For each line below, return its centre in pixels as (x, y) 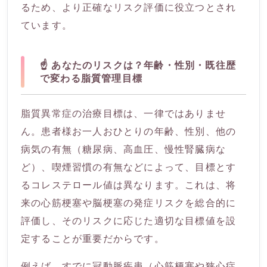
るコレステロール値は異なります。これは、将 (129, 185)
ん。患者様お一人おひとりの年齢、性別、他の (129, 131)
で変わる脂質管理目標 (91, 78)
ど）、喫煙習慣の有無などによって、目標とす (129, 167)
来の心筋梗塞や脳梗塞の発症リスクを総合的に (129, 203)
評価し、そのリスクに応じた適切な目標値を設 (129, 221)
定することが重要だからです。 (93, 239)
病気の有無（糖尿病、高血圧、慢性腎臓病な (124, 149)
